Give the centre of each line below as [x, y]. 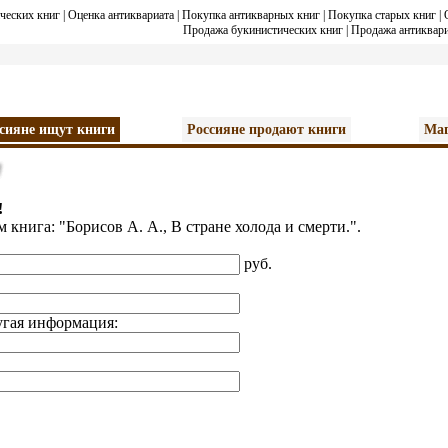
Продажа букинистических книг [262, 30]
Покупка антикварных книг [251, 15]
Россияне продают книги [266, 129]
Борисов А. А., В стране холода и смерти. [208, 226]
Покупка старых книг [382, 15]
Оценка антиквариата [121, 15]
